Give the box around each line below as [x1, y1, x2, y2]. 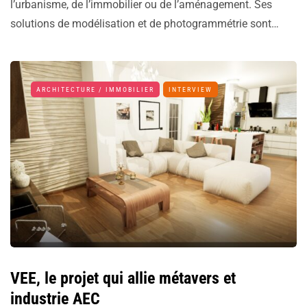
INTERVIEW [169, 86, 212, 94]
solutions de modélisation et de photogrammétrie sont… [10, 17, 279, 31]
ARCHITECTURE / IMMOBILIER [36, 86, 154, 94]
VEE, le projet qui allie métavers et [10, 269, 236, 288]
